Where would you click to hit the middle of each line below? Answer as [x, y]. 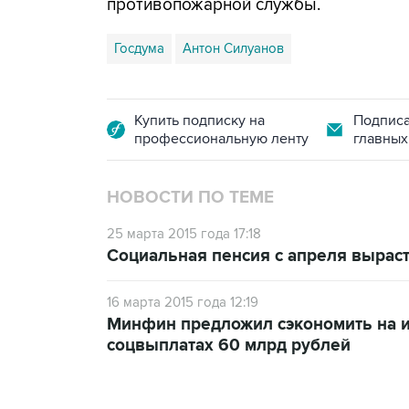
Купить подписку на [199, 121]
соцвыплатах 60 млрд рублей [229, 346]
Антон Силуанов [233, 48]
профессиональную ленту [221, 139]
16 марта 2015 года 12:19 [183, 302]
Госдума [139, 48]
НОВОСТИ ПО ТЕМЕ [190, 198]
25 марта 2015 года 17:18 [184, 234]
